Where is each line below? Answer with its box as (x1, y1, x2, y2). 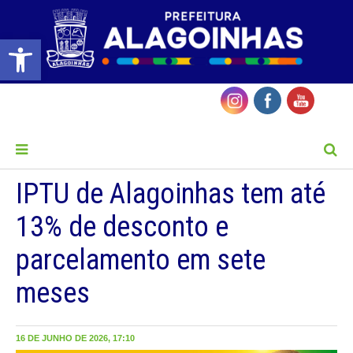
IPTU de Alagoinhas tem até (16, 177, 325, 211)
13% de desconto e (16, 210, 229, 244)
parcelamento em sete (16, 243, 266, 277)
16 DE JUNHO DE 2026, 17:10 (16, 333, 135, 344)
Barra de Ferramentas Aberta (7, 32, 82, 61)
